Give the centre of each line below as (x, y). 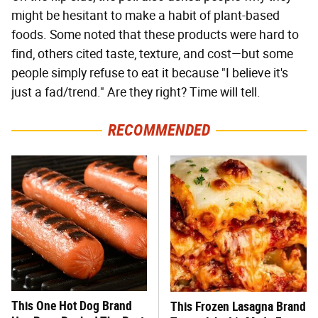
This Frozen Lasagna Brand (238, 306)
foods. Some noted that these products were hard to (155, 34)
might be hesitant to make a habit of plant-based (146, 15)
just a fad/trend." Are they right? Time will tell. (136, 92)
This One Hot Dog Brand (72, 305)
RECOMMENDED (159, 130)
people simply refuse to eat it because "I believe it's (150, 73)
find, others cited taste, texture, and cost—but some (152, 54)
